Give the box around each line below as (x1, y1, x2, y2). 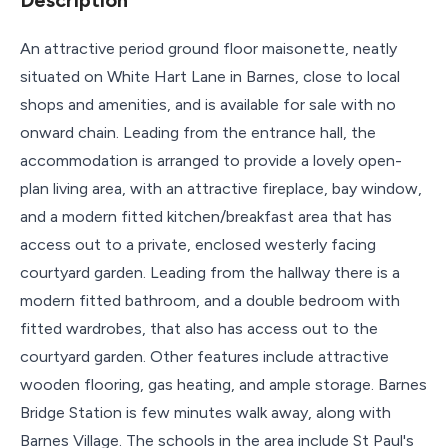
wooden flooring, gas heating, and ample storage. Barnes (20, 374, 427, 394)
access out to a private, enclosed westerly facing (20, 234, 376, 254)
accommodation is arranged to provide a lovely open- (20, 150, 402, 170)
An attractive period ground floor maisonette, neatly (20, 38, 397, 58)
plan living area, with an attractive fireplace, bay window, (20, 178, 422, 198)
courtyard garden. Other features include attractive (20, 346, 389, 366)
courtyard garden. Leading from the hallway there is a (20, 262, 400, 282)
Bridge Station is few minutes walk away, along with (20, 402, 391, 422)
